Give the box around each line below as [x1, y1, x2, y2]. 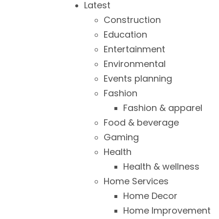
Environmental [104, 58, 166, 70]
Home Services [104, 175, 169, 187]
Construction [104, 14, 161, 26]
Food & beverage [104, 116, 179, 129]
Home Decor [123, 190, 177, 202]
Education [104, 28, 147, 41]
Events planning [104, 72, 172, 85]
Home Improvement [123, 204, 211, 217]
